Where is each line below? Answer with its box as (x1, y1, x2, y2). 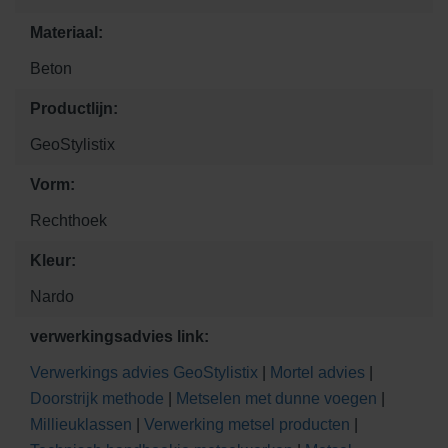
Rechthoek (30, 212, 107, 230)
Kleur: (30, 252, 76, 270)
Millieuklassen (30, 416, 132, 434)
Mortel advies (270, 364, 365, 382)
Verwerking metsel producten (144, 416, 350, 434)
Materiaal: (30, 24, 103, 42)
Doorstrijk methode (30, 390, 164, 408)
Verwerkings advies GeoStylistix (30, 364, 258, 382)
